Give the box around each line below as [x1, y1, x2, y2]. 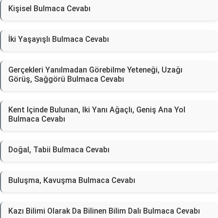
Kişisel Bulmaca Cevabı [8, 4, 91, 13]
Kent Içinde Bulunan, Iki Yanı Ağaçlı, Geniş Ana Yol [8, 105, 185, 114]
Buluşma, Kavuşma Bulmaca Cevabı [8, 176, 135, 185]
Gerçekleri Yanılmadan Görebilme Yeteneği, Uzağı [8, 65, 182, 74]
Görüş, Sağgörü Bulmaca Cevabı [8, 74, 124, 84]
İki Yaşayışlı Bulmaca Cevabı [8, 35, 109, 44]
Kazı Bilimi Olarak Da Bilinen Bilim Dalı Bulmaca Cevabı [8, 206, 200, 216]
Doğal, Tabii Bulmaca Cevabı [8, 145, 109, 154]
